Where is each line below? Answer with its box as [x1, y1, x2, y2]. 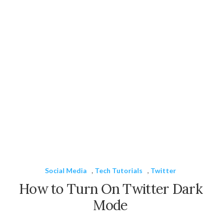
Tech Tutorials [95, 166, 143, 175]
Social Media [45, 166, 87, 175]
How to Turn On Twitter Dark [18, 180, 203, 198]
